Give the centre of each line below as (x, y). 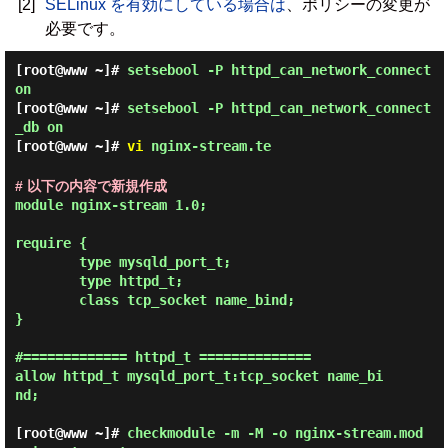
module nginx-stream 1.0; (110, 205)
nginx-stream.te (206, 146)
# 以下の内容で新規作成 (90, 186)
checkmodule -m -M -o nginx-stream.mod (274, 433)
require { (50, 243)
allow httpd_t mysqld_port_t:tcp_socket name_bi (198, 376)
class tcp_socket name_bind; (46, 300)
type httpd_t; (46, 281)
